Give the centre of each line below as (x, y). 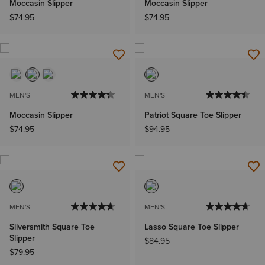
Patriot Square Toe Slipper (193, 115)
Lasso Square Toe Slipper (192, 227)
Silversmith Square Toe (52, 227)
